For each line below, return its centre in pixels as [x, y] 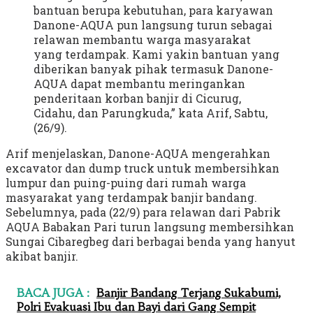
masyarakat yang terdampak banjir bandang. [131, 197]
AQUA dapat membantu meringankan [139, 83]
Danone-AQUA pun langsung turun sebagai [153, 24]
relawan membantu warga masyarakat [142, 39]
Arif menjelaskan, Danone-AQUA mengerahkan [138, 153]
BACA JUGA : [53, 292]
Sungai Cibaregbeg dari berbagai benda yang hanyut [151, 241]
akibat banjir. [42, 256]
